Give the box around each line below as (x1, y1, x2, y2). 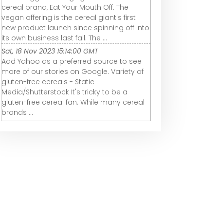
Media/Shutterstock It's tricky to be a (1, 87, 127, 97)
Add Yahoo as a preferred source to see (1, 56, 142, 66)
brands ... (1, 107, 33, 117)
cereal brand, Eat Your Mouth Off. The (1, 2, 128, 12)
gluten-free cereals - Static (1, 76, 94, 87)
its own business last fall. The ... (1, 33, 107, 43)
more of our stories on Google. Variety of (1, 66, 144, 76)
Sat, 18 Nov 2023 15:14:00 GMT (1, 46, 98, 56)
